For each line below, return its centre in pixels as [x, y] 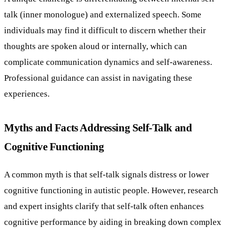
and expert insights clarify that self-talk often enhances [104, 206]
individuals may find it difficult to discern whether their [105, 30]
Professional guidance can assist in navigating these [98, 78]
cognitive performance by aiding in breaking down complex [113, 222]
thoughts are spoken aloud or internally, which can [96, 46]
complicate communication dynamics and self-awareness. [108, 62]
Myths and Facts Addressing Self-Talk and [98, 128]
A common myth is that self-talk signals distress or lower [107, 174]
